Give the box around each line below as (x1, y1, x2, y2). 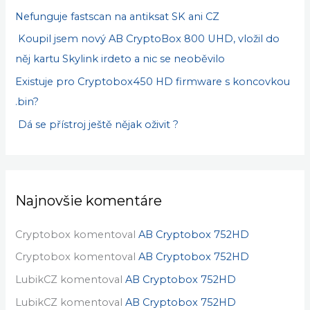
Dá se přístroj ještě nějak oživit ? (15, 118, 179, 131)
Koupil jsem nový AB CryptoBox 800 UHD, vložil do (15, 33, 280, 46)
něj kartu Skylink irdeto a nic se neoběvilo (15, 53, 226, 66)
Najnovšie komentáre (15, 192, 163, 209)
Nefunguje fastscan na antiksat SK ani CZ (15, 10, 220, 23)
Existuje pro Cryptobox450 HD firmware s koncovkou (15, 75, 291, 88)
